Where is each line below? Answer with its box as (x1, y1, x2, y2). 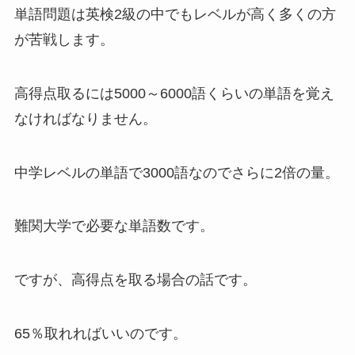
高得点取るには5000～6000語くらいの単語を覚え (13, 85, 334, 101)
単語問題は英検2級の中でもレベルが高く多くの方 (13, 6, 336, 22)
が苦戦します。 (13, 31, 114, 48)
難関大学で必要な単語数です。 (13, 218, 214, 235)
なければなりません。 (13, 110, 157, 127)
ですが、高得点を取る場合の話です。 (13, 272, 257, 288)
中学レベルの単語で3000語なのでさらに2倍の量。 (13, 164, 339, 181)
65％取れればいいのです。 (13, 326, 187, 342)
